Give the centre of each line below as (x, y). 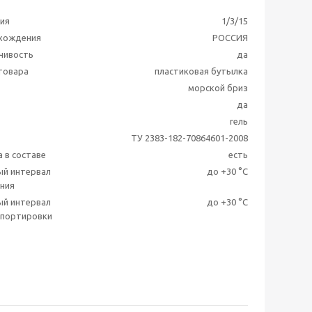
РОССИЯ (230, 38)
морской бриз (218, 88)
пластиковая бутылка (201, 71)
